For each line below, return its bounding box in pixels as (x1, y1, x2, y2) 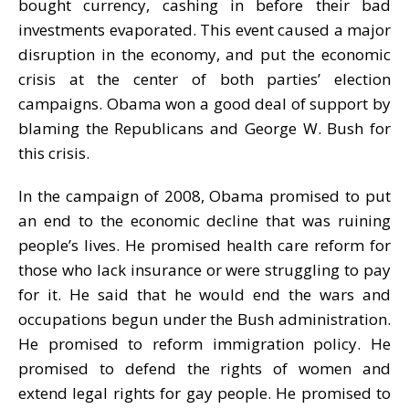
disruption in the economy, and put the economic (18, 43, 391, 65)
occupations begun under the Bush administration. (18, 308, 391, 330)
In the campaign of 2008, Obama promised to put (18, 184, 391, 206)
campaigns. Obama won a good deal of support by (18, 92, 391, 114)
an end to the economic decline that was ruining (18, 209, 391, 231)
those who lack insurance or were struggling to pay (18, 258, 391, 280)
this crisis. (18, 142, 89, 163)
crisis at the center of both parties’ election (18, 68, 391, 89)
